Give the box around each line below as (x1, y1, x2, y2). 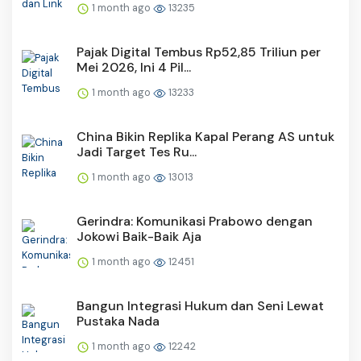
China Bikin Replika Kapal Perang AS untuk (77, 128, 334, 146)
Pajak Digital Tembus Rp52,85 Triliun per (77, 44, 321, 61)
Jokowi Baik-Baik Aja (77, 228, 201, 246)
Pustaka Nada (77, 313, 160, 330)
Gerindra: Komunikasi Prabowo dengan (77, 213, 313, 230)
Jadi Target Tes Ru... (77, 143, 197, 161)
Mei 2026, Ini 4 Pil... (77, 59, 191, 77)
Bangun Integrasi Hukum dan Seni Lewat (77, 297, 324, 315)
